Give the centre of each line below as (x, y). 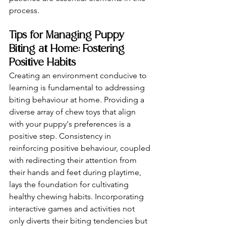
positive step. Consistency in (61, 136)
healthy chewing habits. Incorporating (77, 196)
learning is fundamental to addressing (78, 88)
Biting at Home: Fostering (68, 49)
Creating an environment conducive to (79, 75)
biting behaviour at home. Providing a (78, 100)
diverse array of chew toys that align (73, 112)
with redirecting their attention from (74, 160)
